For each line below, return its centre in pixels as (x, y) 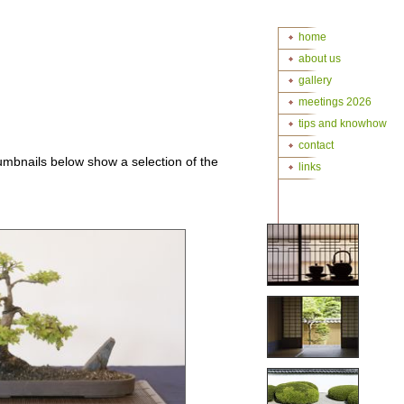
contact (316, 145)
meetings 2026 (335, 102)
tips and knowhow (343, 124)
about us (320, 59)
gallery (315, 80)
